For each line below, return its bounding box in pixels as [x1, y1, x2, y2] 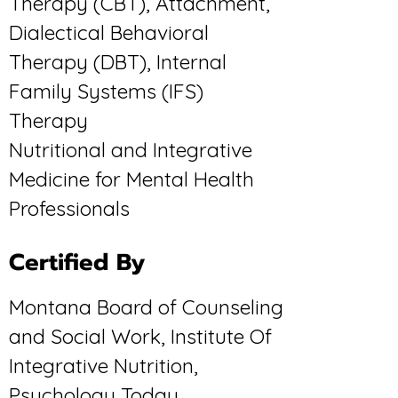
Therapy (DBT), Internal [9, 49, 227, 75]
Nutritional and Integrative [9, 137, 252, 163]
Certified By [9, 245, 145, 280]
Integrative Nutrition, [9, 353, 198, 378]
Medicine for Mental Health [9, 166, 254, 192]
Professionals [9, 195, 130, 221]
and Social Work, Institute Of [9, 323, 272, 349]
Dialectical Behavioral [9, 20, 209, 45]
